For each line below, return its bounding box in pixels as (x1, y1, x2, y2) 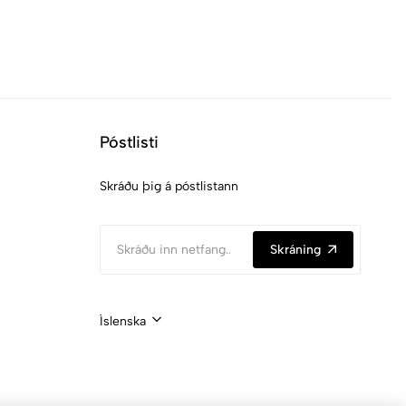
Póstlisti (99, 132, 159, 152)
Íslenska (99, 314, 146, 329)
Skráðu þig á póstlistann (99, 179, 238, 194)
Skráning (270, 241, 321, 257)
